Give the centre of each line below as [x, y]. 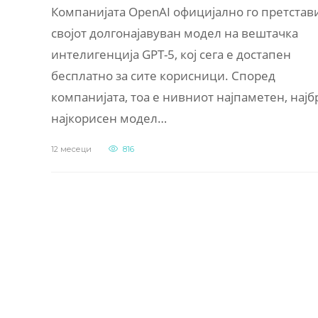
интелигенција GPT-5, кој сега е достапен [171, 54]
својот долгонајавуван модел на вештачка [175, 33]
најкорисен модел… [109, 118]
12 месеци [71, 149]
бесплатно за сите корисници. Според [163, 75]
